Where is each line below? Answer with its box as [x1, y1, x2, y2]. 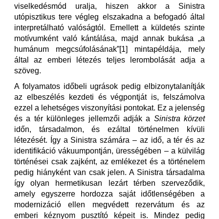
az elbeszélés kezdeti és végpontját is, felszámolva [14, 93, 205, 101]
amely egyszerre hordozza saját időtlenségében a [14, 190, 205, 198]
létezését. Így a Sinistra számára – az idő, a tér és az [14, 136, 205, 144]
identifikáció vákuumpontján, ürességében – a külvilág [14, 147, 205, 155]
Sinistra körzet [153, 114, 205, 123]
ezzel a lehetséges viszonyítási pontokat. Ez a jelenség [14, 104, 205, 112]
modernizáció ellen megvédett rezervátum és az [14, 200, 205, 209]
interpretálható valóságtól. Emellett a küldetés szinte [14, 23, 205, 32]
